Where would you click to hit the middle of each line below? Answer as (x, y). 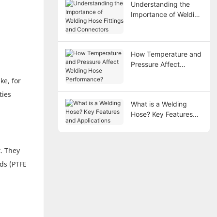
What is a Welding (159, 104)
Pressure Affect (155, 64)
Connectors (149, 34)
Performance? (153, 84)
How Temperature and (166, 54)
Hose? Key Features (162, 114)
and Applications (157, 124)
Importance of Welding (166, 14)
